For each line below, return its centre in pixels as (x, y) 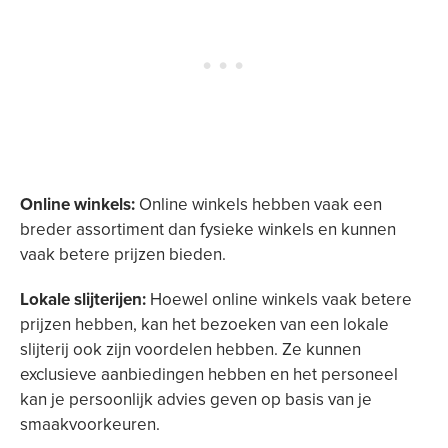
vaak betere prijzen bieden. (125, 254)
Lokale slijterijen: (83, 299)
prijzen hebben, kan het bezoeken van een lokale (204, 324)
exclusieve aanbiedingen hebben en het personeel (209, 374)
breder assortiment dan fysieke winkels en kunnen (208, 229)
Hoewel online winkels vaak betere (279, 299)
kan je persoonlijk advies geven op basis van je (196, 399)
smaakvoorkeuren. (90, 424)
